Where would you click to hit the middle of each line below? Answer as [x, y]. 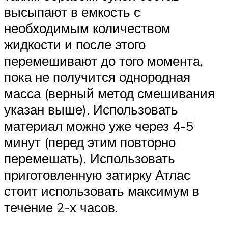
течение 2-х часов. [61, 207]
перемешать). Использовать [90, 159]
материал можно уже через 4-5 [99, 126]
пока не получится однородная [97, 77]
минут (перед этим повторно [90, 142]
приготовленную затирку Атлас [97, 175]
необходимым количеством [87, 28]
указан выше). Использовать [91, 110]
